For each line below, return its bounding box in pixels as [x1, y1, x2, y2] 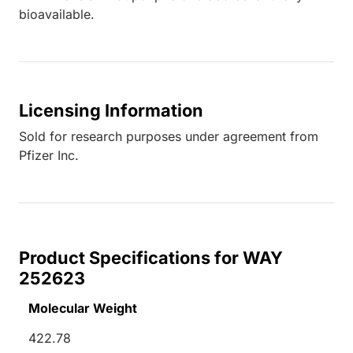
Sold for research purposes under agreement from [19, 128, 318, 144]
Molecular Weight [28, 299, 137, 316]
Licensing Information [19, 99, 203, 121]
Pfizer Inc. [19, 147, 79, 163]
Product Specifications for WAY [19, 247, 283, 268]
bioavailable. [19, 6, 95, 22]
